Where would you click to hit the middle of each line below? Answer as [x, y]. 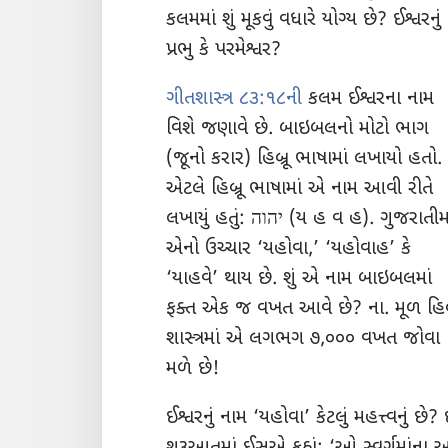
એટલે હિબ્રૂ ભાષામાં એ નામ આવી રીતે [299, 190]
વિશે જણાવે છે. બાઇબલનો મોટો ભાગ [297, 130]
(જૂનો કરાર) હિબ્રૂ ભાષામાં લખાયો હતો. [304, 160]
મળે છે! [192, 370]
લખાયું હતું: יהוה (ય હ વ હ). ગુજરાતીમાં [208, 220]
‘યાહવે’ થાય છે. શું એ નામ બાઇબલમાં [299, 280]
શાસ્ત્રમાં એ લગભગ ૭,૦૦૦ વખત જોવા [303, 340]
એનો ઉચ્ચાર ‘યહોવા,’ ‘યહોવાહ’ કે [288, 250]
